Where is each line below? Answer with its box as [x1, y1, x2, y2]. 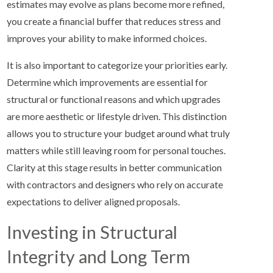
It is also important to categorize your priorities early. [7, 59, 228, 71]
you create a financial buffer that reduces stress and [7, 15, 221, 27]
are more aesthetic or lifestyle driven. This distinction [7, 110, 227, 122]
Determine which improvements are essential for [7, 76, 208, 88]
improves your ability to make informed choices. [7, 32, 207, 44]
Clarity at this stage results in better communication [7, 161, 222, 174]
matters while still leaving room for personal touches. [7, 144, 226, 157]
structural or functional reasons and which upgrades [7, 93, 221, 105]
